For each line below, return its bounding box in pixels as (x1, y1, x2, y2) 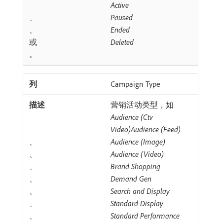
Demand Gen (110, 174, 151, 184)
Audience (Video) (110, 149, 164, 159)
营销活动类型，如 (110, 100, 174, 110)
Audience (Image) (110, 137, 165, 147)
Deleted (110, 37, 134, 47)
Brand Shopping (110, 161, 160, 171)
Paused (110, 12, 133, 22)
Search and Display (110, 186, 170, 196)
